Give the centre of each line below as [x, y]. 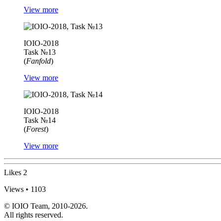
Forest [36, 129]
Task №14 [40, 120]
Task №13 [40, 52]
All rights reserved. [34, 215]
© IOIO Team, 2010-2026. [46, 206]
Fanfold [38, 61]
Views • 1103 [25, 189]
